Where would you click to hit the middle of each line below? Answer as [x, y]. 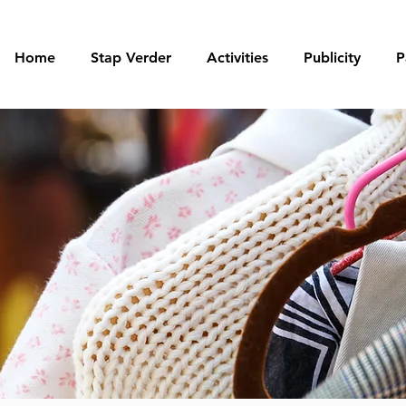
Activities [237, 58]
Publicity [332, 58]
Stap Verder [131, 58]
